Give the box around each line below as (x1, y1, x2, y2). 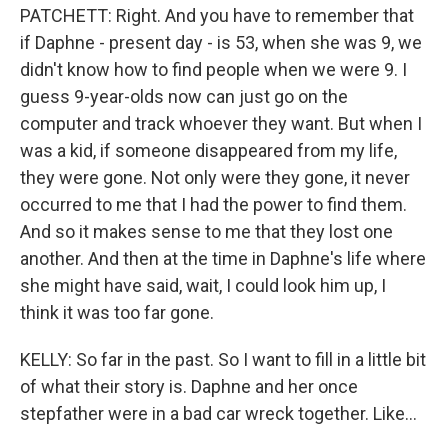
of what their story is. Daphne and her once (20, 376, 358, 397)
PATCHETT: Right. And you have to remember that (20, 5, 414, 26)
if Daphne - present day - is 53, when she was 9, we (20, 32, 422, 53)
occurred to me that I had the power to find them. (20, 194, 407, 215)
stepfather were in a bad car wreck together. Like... (20, 403, 417, 424)
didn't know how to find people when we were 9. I (20, 59, 407, 80)
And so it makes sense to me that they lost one (20, 221, 393, 242)
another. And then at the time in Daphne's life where (20, 248, 426, 269)
